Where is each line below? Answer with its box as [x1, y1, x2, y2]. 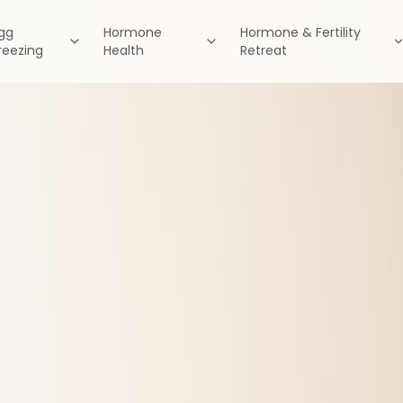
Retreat [239, 41, 287, 59]
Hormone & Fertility [239, 23, 361, 41]
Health [103, 41, 145, 59]
